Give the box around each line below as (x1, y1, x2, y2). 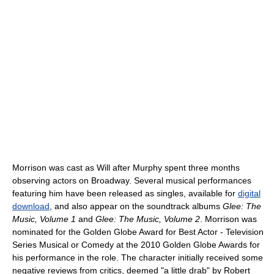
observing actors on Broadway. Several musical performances (12, 176, 251, 185)
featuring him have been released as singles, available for (12, 188, 238, 198)
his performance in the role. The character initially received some (12, 253, 263, 262)
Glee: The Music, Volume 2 (95, 214, 200, 224)
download (12, 201, 50, 211)
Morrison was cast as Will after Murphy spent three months (12, 163, 240, 172)
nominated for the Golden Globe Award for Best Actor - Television (12, 227, 264, 237)
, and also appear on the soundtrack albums (50, 201, 223, 211)
